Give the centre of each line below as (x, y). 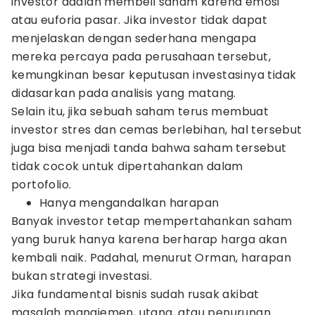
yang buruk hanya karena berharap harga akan (149, 239)
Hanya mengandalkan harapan (129, 203)
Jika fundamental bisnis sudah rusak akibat (135, 294)
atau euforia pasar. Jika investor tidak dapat (139, 20)
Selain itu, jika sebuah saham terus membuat (140, 111)
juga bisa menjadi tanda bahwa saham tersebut (149, 148)
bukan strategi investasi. (82, 276)
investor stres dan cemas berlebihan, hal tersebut (157, 130)
